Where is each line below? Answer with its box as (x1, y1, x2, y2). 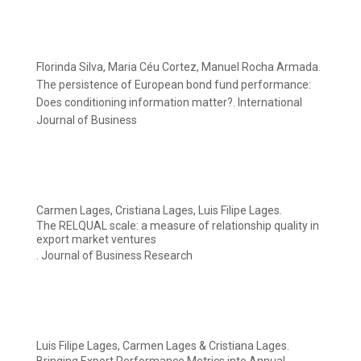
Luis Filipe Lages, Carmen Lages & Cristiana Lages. (36, 339, 289, 353)
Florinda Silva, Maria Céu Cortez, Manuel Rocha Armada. (36, 60, 321, 74)
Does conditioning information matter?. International (36, 96, 302, 110)
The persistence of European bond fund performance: (36, 78, 311, 92)
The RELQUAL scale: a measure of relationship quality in (36, 219, 319, 233)
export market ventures (36, 233, 156, 247)
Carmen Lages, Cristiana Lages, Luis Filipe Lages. (36, 204, 282, 218)
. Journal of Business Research (36, 249, 193, 263)
